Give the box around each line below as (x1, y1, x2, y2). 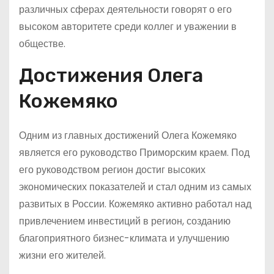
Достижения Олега (19, 64, 203, 87)
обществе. (19, 37, 65, 51)
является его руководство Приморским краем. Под (19, 146, 250, 160)
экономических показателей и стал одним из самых (19, 180, 251, 194)
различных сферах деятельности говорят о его (19, 2, 232, 17)
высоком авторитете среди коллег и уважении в (19, 20, 237, 34)
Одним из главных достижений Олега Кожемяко (19, 128, 237, 143)
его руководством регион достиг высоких (19, 163, 206, 177)
